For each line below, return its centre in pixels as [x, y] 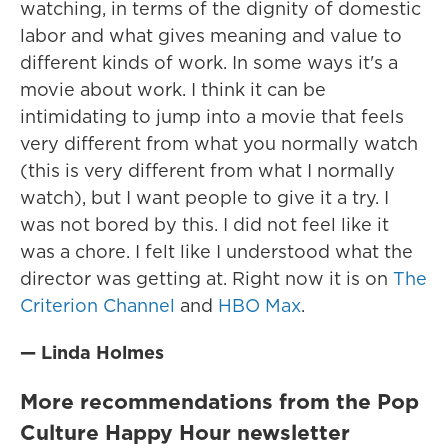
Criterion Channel [97, 305]
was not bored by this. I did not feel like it [204, 224]
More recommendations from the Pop [219, 400]
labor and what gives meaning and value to [211, 35]
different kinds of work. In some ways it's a [209, 62]
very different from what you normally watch [219, 143]
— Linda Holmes [92, 352]
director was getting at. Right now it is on [206, 278]
